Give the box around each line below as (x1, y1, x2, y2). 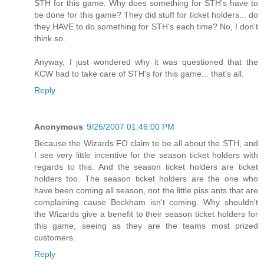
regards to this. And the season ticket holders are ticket (34, 161, 258, 171)
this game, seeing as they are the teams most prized (34, 220, 258, 230)
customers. (34, 232, 75, 242)
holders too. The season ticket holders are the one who (34, 173, 258, 183)
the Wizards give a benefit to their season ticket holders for (34, 209, 258, 219)
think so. (34, 34, 65, 43)
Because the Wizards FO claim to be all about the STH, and (34, 138, 258, 148)
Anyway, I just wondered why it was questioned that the (34, 57, 258, 67)
